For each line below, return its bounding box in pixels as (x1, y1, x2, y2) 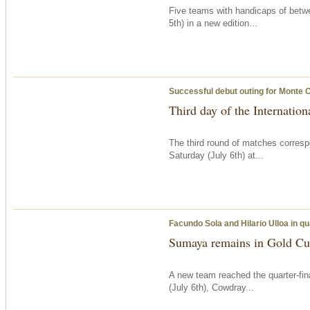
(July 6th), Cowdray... (169, 282, 254, 293)
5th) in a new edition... (169, 17, 257, 28)
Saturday (169, 149, 205, 161)
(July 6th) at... (205, 149, 264, 161)
